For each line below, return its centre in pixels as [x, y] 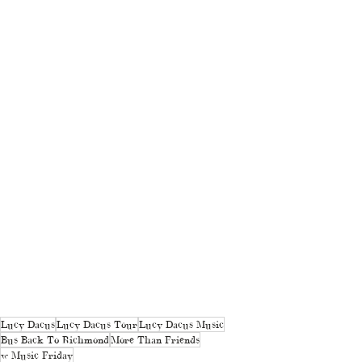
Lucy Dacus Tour [97, 324]
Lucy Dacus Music [181, 324]
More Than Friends [155, 339]
